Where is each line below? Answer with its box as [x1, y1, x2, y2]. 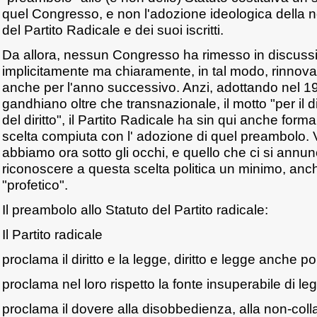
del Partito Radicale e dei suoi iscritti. [2, 22, 224, 38]
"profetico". [2, 177, 68, 192]
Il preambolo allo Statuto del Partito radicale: [2, 202, 268, 217]
